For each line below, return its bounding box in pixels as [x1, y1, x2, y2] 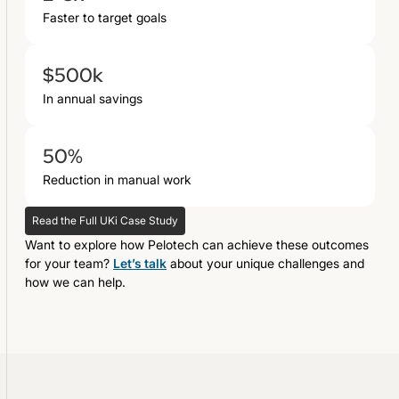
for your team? [25, 255, 113, 271]
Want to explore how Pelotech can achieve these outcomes [25, 236, 369, 252]
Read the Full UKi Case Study [32, 213, 178, 227]
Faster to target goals [43, 9, 167, 25]
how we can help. [25, 273, 126, 289]
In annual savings [43, 90, 142, 106]
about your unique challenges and [167, 255, 364, 271]
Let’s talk [113, 255, 167, 271]
